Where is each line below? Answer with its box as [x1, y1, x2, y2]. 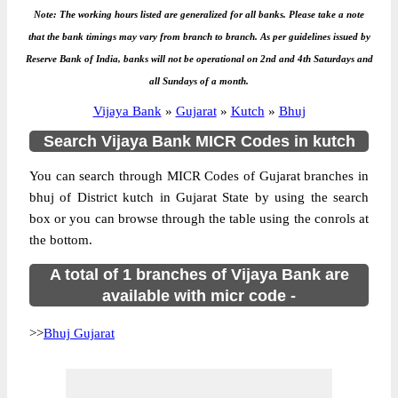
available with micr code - [102, 287, 296, 305]
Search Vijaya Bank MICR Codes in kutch [43, 132, 355, 150]
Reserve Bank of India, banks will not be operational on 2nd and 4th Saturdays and [25, 53, 373, 64]
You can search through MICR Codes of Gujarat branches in [29, 169, 369, 183]
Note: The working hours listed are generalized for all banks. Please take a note [34, 9, 364, 20]
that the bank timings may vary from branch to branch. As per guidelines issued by [28, 31, 370, 42]
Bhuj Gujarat [44, 326, 115, 340]
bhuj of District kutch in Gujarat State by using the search [29, 190, 369, 204]
